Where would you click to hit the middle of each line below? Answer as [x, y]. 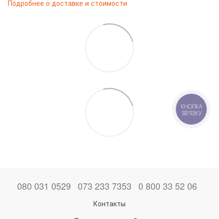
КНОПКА [192, 107]
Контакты [109, 203]
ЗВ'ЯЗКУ [192, 112]
